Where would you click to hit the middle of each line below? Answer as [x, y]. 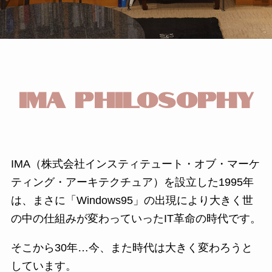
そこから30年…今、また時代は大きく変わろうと [131, 247]
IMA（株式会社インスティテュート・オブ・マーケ [135, 164]
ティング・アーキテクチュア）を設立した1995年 [132, 182]
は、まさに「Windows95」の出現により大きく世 [132, 200]
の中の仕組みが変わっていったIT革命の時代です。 [136, 218]
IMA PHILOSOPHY [136, 97]
